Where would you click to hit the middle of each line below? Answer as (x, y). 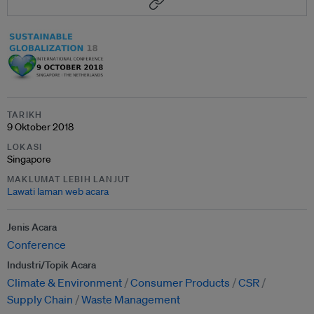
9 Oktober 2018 (40, 127)
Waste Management (131, 299)
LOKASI (25, 146)
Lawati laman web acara (58, 191)
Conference (36, 244)
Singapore (29, 159)
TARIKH (25, 114)
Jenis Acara (32, 227)
